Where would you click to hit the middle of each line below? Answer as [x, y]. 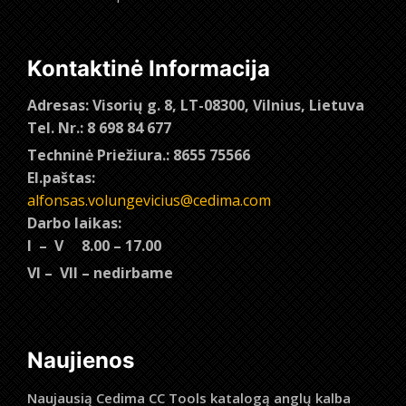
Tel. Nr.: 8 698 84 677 [99, 128]
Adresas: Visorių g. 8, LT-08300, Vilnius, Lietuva [196, 106]
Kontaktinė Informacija [149, 69]
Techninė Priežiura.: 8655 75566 [140, 155]
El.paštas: [61, 178]
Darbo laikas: [74, 223]
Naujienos [81, 361]
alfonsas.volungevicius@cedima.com [149, 201]
